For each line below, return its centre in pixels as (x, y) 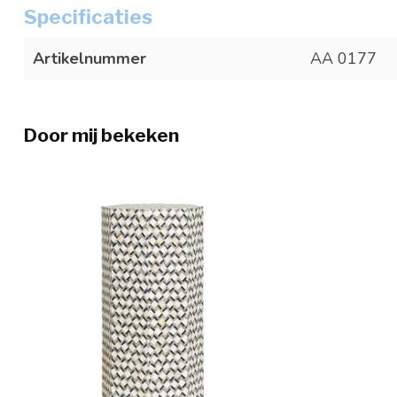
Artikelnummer (90, 59)
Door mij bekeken (101, 136)
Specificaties (88, 17)
